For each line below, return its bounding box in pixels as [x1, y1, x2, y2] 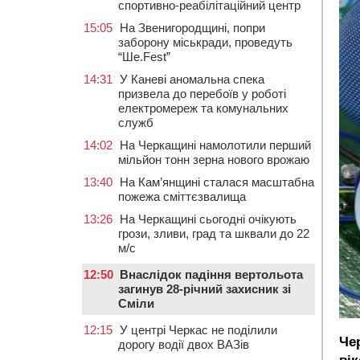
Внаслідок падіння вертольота [120, 268, 303, 281]
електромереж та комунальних [118, 101, 288, 115]
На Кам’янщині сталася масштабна [120, 175, 314, 189]
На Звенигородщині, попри [120, 21, 265, 35]
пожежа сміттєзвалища [118, 190, 246, 203]
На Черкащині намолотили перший [120, 138, 311, 152]
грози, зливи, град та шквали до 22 [118, 227, 309, 240]
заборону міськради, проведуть [118, 35, 292, 49]
